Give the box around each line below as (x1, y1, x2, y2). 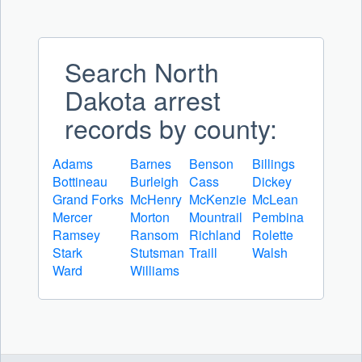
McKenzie (189, 190, 246, 209)
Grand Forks (53, 190, 124, 209)
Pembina (252, 208, 304, 227)
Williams (130, 261, 179, 280)
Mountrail (189, 208, 242, 227)
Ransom (130, 225, 179, 245)
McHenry (130, 190, 182, 209)
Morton (130, 208, 170, 227)
